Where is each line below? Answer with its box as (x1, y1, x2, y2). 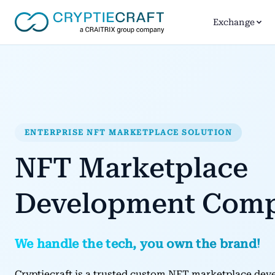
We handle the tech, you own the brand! (15, 236, 261, 251)
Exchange (212, 17, 255, 28)
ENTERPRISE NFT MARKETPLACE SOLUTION (25, 127, 233, 137)
